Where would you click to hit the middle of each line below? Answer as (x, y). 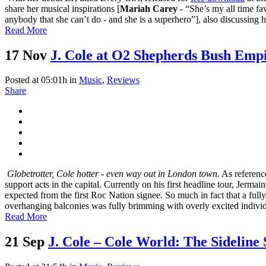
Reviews (123, 80)
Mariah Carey (149, 8)
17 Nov (26, 55)
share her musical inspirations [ (62, 8)
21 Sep (25, 242)
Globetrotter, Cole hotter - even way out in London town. (113, 174)
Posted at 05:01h (36, 80)
